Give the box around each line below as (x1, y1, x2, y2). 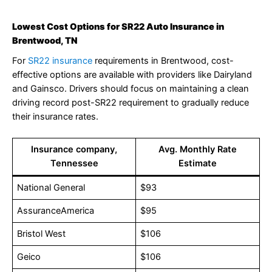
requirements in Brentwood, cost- (95, 55, 234, 66)
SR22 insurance (25, 55, 95, 66)
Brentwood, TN (12, 35, 78, 46)
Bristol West (17, 228, 66, 240)
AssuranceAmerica (17, 205, 95, 217)
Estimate (178, 158, 217, 169)
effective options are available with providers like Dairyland (12, 69, 252, 80)
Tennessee (50, 158, 98, 169)
